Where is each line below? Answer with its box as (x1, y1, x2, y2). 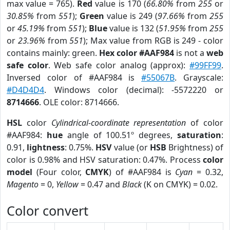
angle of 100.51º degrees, (62, 129, 178, 141)
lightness (27, 142, 65, 153)
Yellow (56, 179, 79, 190)
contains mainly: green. (7, 47, 99, 59)
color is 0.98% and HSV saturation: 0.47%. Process (7, 154, 203, 165)
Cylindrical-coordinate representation (51, 117, 186, 128)
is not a (174, 47, 206, 59)
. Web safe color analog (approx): (48, 60, 190, 71)
